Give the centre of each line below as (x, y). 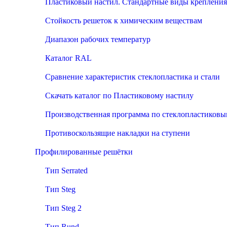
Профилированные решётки (84, 152)
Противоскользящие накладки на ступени (118, 133)
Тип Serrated (66, 171)
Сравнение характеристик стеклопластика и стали (133, 77)
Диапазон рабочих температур (98, 39)
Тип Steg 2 (63, 208)
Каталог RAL (68, 58)
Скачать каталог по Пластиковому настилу (119, 96)
